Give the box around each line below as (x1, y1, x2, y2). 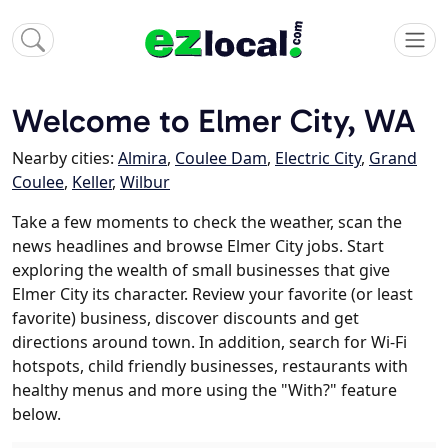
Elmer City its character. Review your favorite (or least (12, 283, 413, 306)
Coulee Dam (175, 147, 267, 170)
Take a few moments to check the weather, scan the (12, 211, 402, 234)
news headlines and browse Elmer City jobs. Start (12, 235, 384, 258)
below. (12, 403, 61, 426)
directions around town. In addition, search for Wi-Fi (12, 331, 407, 354)
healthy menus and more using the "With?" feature (12, 379, 397, 402)
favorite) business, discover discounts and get (12, 307, 359, 330)
